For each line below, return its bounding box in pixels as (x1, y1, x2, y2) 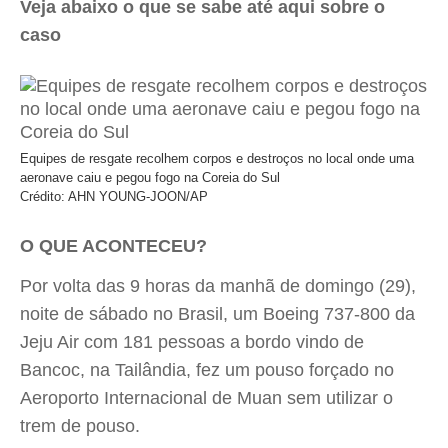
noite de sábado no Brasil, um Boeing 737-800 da (20, 304, 415, 324)
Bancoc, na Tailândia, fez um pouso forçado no (20, 360, 394, 380)
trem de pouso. (20, 416, 140, 436)
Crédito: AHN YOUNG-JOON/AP (20, 189, 208, 204)
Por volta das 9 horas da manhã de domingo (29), (20, 276, 416, 296)
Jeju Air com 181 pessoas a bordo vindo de (20, 332, 364, 352)
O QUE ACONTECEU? (20, 236, 207, 256)
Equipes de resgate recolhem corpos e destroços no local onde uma (20, 151, 414, 166)
